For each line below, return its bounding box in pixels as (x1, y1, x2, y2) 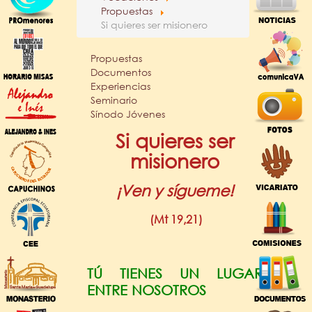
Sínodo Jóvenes (91, 107, 165, 120)
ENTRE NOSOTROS (87, 281, 206, 298)
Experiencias (91, 79, 150, 93)
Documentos (91, 65, 151, 79)
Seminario (91, 93, 137, 107)
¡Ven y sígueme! (116, 181, 233, 199)
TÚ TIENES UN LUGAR (87, 265, 263, 281)
